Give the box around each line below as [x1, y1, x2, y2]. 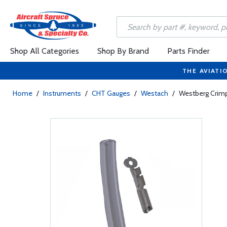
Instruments [43, 89, 81, 98]
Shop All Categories [10, 46, 79, 56]
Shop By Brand [97, 46, 149, 56]
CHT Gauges [92, 89, 130, 98]
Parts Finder [167, 46, 210, 56]
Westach [141, 89, 168, 98]
